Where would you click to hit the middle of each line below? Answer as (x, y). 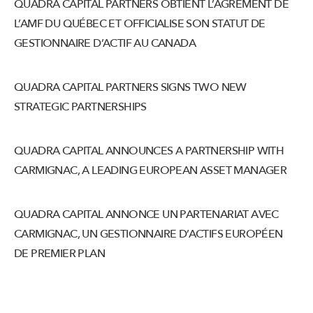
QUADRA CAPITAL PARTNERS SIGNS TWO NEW (130, 87)
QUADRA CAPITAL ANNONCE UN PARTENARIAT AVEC (146, 214)
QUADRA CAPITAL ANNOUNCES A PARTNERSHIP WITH (149, 151)
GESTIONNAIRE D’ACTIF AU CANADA (105, 43)
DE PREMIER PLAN (60, 254)
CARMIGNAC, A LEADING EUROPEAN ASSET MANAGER (151, 170)
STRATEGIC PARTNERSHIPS (80, 107)
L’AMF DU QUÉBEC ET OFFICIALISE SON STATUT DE (140, 24)
